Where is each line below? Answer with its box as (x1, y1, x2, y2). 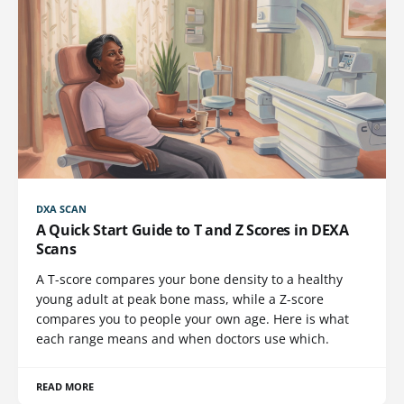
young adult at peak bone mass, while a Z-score (36, 289, 324, 308)
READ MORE (36, 379, 95, 393)
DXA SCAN (36, 201, 87, 216)
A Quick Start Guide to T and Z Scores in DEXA (36, 219, 349, 240)
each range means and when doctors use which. (36, 329, 329, 347)
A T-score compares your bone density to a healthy (36, 270, 343, 288)
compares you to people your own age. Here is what (36, 309, 349, 327)
